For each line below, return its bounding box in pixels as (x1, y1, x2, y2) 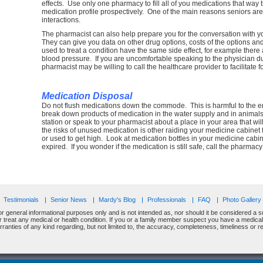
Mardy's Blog (99, 196, 136, 203)
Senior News (50, 196, 87, 203)
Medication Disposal (42, 91, 132, 101)
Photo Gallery (222, 196, 261, 203)
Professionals (147, 196, 186, 203)
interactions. (42, 16, 82, 24)
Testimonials (4, 196, 39, 203)
